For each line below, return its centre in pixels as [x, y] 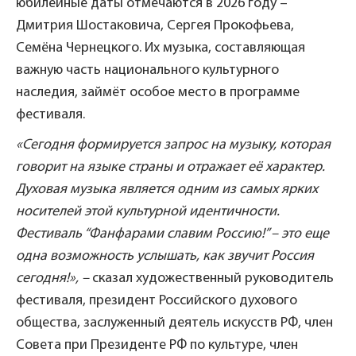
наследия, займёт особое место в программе [158, 92]
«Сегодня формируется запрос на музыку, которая [173, 145]
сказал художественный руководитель [213, 278]
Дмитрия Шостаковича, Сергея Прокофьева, [155, 25]
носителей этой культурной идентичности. [148, 211]
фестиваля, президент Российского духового [157, 300]
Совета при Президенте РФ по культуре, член [157, 345]
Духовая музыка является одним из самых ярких [167, 189]
